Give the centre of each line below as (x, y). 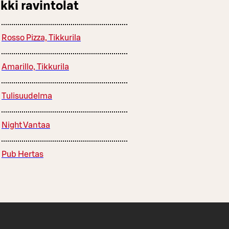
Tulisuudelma (27, 96)
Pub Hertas (22, 154)
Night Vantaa (26, 125)
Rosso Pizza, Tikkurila (41, 38)
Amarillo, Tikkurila (35, 67)
